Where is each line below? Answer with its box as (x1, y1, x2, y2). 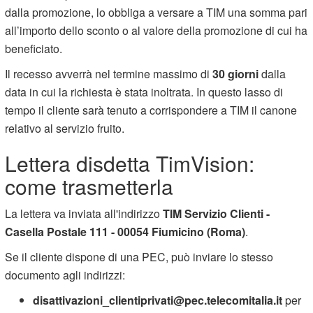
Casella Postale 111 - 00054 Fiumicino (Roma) (5, 223, 246, 240)
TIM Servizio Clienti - (163, 205, 270, 221)
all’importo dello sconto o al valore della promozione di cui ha (5, 22, 308, 38)
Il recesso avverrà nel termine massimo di (5, 65, 213, 82)
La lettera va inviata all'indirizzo (5, 205, 163, 221)
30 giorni (212, 65, 259, 82)
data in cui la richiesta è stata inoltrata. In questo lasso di (5, 83, 284, 100)
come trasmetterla (5, 170, 174, 201)
